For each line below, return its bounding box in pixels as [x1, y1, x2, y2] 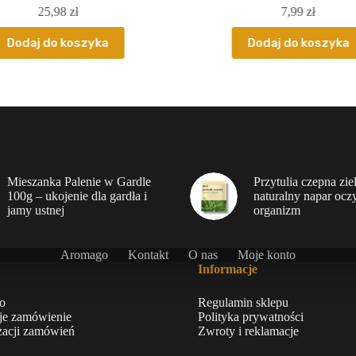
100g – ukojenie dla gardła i [7, 189, 148, 203]
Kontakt [128, 248, 168, 262]
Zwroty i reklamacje [197, 324, 299, 339]
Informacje [197, 262, 257, 277]
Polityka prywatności [197, 310, 304, 324]
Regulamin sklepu [197, 296, 288, 310]
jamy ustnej [7, 203, 65, 218]
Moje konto [238, 248, 296, 262]
